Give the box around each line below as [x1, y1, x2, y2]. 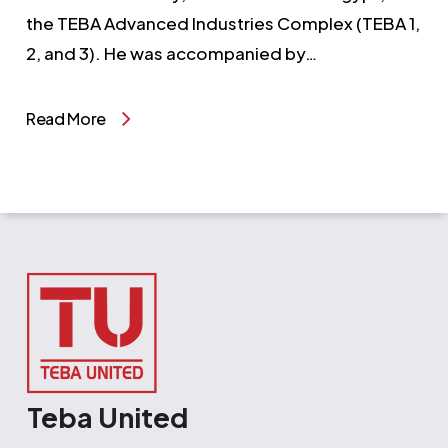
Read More [25, 107, 107, 129]
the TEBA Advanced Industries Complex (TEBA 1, [25, 11, 420, 34]
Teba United [26, 400, 188, 434]
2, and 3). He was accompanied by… [25, 41, 317, 64]
